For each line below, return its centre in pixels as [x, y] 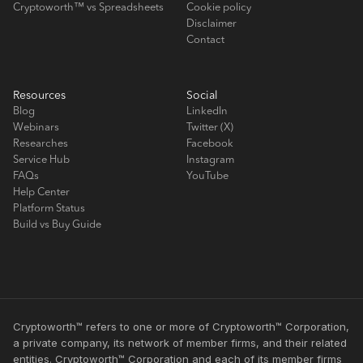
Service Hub [41, 160]
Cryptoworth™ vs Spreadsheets [88, 8]
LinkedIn [207, 112]
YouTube [207, 177]
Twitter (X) [210, 128]
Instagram [210, 160]
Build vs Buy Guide [57, 225]
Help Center [41, 193]
